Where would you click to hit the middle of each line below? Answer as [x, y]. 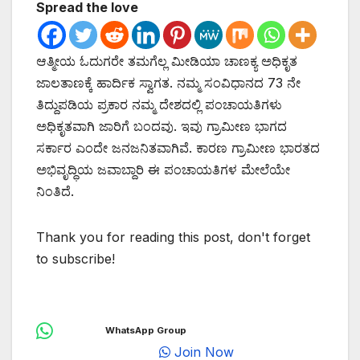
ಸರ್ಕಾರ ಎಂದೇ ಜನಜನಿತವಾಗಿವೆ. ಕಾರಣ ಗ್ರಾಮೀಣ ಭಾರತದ [178, 148]
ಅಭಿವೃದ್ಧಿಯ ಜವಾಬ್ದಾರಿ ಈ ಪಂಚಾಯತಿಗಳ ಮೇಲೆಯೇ [163, 170]
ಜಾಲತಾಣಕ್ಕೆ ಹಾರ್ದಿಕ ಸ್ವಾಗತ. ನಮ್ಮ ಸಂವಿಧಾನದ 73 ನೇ [168, 83]
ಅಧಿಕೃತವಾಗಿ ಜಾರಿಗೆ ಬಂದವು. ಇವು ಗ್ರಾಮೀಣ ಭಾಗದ [162, 127]
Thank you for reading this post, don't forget [173, 237]
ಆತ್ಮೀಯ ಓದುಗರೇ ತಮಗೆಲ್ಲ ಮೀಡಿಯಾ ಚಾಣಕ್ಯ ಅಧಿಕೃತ [167, 61]
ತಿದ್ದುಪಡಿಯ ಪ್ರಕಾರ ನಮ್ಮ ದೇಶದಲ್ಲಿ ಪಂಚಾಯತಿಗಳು [159, 105]
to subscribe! [76, 259]
